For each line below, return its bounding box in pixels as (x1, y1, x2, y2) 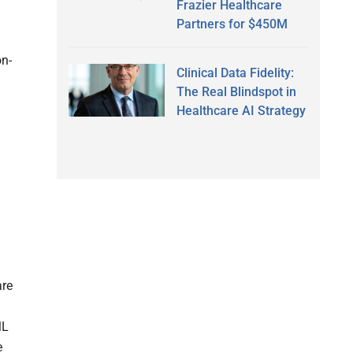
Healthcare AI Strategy (176, 102, 306, 118)
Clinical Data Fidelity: (176, 65, 294, 80)
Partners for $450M (176, 16, 288, 32)
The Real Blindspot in (176, 84, 296, 99)
